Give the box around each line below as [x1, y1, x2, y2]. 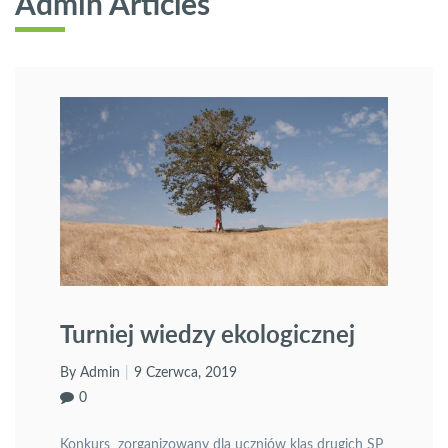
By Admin [60, 366, 120, 381]
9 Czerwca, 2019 [134, 366, 237, 381]
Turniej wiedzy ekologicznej [60, 319, 355, 349]
